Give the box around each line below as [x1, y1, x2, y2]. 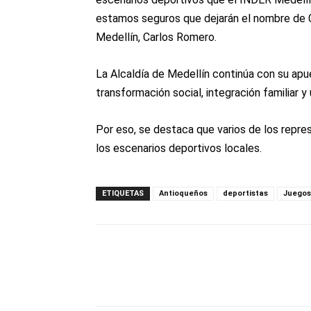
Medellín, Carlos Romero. [96, 31, 217, 44]
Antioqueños [159, 189, 208, 199]
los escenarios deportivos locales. [96, 142, 262, 155]
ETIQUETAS [102, 189, 144, 199]
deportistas [223, 189, 268, 199]
